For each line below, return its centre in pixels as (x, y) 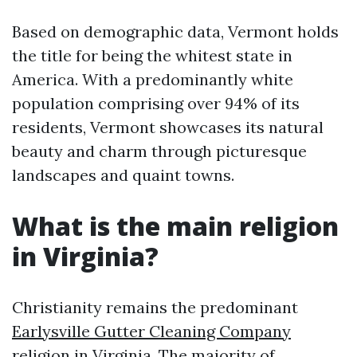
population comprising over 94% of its (156, 103)
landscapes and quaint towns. (123, 175)
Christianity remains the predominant (155, 307)
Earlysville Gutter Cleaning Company (151, 331)
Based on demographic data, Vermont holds (175, 31)
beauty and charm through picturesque (159, 151)
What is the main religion (175, 226)
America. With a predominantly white (153, 79)
